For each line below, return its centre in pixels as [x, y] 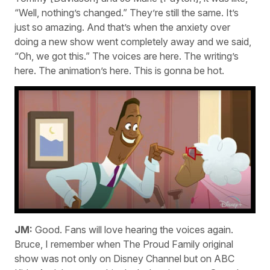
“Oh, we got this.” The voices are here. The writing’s [127, 56]
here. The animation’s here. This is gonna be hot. [119, 70]
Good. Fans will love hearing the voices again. [133, 229]
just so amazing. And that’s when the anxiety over [122, 27]
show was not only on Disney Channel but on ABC [124, 258]
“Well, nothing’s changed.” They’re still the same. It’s [127, 12]
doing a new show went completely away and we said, [133, 41]
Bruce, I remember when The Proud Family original [124, 244]
